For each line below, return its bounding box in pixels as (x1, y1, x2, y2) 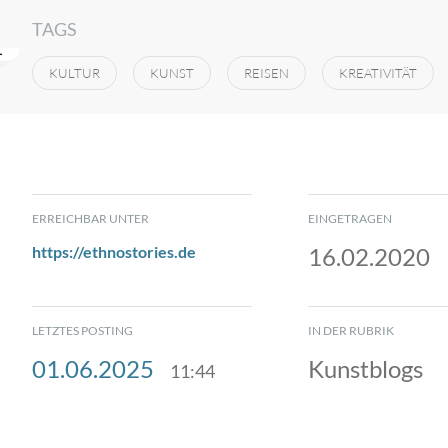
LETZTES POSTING (32, 323, 133, 338)
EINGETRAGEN (308, 211, 392, 226)
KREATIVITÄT (339, 65, 417, 81)
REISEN (244, 65, 289, 81)
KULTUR (49, 65, 100, 81)
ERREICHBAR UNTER (32, 211, 149, 226)
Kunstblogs (308, 354, 423, 383)
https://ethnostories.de (32, 242, 196, 261)
